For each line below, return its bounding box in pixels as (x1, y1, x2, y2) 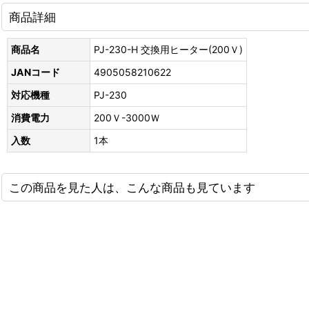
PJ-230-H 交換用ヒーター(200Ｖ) (94, 43, 243, 55)
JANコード (11, 66, 60, 78)
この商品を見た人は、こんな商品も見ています (9, 180, 255, 195)
